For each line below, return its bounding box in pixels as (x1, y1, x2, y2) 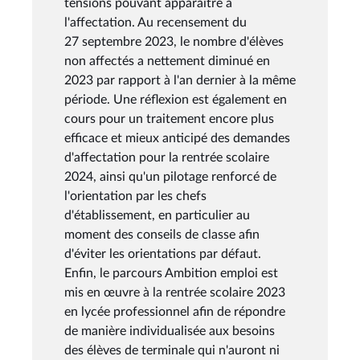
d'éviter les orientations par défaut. (64, 247, 261, 260)
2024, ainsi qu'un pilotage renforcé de (64, 170, 276, 183)
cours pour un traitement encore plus (64, 112, 274, 125)
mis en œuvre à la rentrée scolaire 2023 (64, 285, 285, 299)
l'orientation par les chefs (64, 189, 207, 202)
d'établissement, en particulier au (64, 208, 250, 222)
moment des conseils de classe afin (64, 227, 260, 241)
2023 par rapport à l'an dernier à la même (64, 73, 296, 87)
